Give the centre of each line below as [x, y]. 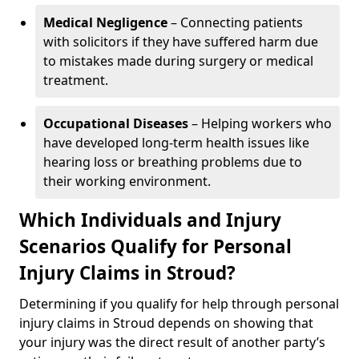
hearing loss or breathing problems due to [173, 162]
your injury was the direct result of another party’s [172, 342]
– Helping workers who [260, 123]
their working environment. [127, 181]
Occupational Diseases [116, 123]
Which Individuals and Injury [150, 220]
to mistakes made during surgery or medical [178, 61]
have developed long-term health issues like [176, 143]
